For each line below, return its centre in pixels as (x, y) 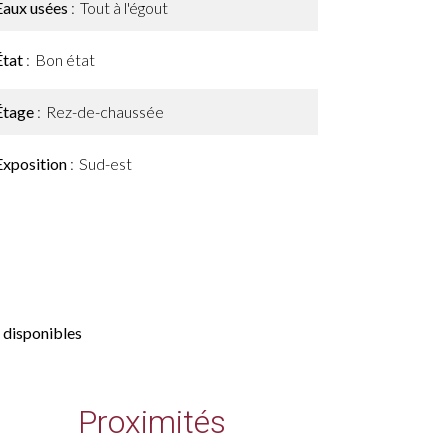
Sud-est (105, 163)
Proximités (152, 422)
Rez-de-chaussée (105, 111)
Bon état (65, 59)
